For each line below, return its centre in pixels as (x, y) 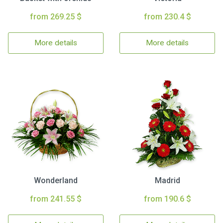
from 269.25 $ (56, 17)
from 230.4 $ (167, 17)
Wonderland (56, 180)
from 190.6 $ (167, 199)
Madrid (167, 180)
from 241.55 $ (56, 199)
